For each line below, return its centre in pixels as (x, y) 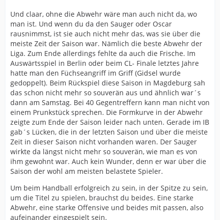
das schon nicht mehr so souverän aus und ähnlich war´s (106, 92)
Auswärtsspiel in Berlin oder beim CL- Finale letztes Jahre (105, 63)
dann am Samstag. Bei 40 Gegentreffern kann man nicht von (110, 102)
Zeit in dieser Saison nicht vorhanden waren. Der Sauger (104, 141)
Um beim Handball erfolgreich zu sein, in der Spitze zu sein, (109, 188)
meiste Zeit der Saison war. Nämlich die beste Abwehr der (106, 43)
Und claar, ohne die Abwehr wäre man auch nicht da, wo (104, 14)
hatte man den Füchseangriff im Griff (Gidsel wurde (96, 73)
